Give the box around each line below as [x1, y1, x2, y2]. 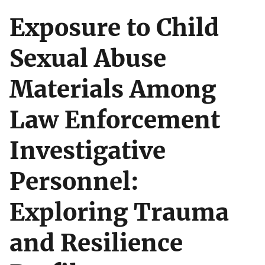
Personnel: [9, 166, 139, 196]
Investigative [9, 135, 166, 166]
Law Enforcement [9, 105, 220, 135]
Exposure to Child [9, 12, 219, 43]
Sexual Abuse [9, 43, 166, 73]
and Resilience [9, 228, 183, 258]
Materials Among [9, 74, 216, 104]
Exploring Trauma [9, 197, 229, 227]
